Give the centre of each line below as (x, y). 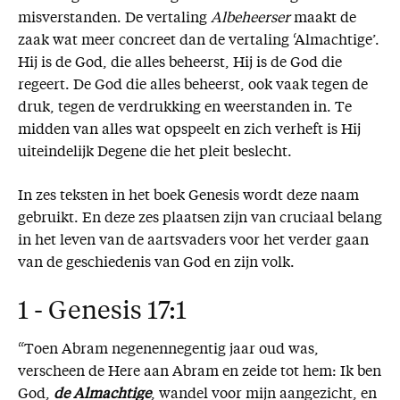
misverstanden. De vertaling (114, 19)
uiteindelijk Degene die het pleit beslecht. (155, 153)
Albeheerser (250, 19)
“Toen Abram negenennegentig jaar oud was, (168, 350)
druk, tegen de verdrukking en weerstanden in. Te (185, 108)
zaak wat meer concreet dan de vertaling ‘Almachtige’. (199, 42)
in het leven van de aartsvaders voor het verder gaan (193, 242)
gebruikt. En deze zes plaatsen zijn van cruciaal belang (200, 219)
